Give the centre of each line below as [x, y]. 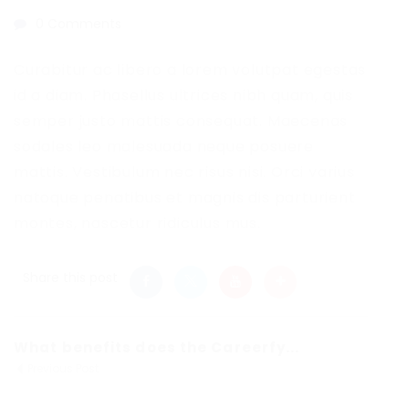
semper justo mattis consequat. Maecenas [181, 121]
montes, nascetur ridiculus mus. [137, 223]
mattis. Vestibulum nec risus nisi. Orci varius [184, 172]
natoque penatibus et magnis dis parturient [185, 197]
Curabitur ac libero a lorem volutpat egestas [190, 69]
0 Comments [79, 23]
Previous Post [62, 368]
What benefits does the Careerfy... [157, 347]
